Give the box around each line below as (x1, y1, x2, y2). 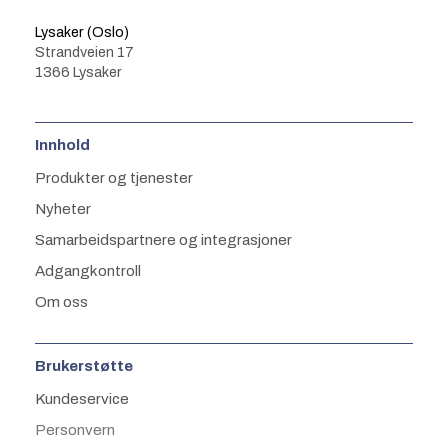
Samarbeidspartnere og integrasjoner (35, 232, 292, 249)
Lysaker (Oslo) (35, 24, 129, 41)
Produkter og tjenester (35, 170, 193, 187)
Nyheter (35, 201, 91, 218)
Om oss (35, 294, 88, 311)
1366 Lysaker (35, 64, 122, 81)
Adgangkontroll (35, 263, 141, 280)
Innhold (35, 137, 90, 154)
